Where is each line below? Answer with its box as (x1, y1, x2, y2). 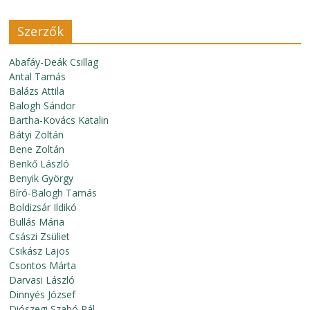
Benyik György (9, 172, 74, 185)
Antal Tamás (9, 70, 66, 83)
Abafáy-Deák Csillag (9, 55, 99, 69)
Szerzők (17, 23, 64, 39)
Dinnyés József (9, 288, 76, 301)
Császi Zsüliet (9, 230, 71, 243)
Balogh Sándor (9, 99, 76, 112)
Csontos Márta (9, 259, 77, 272)
